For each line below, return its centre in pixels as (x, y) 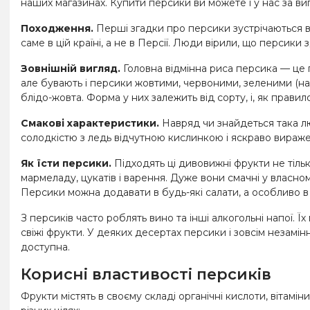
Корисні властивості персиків (146, 274)
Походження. (57, 28)
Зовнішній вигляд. (71, 68)
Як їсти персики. (66, 163)
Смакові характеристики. (90, 123)
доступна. (45, 247)
